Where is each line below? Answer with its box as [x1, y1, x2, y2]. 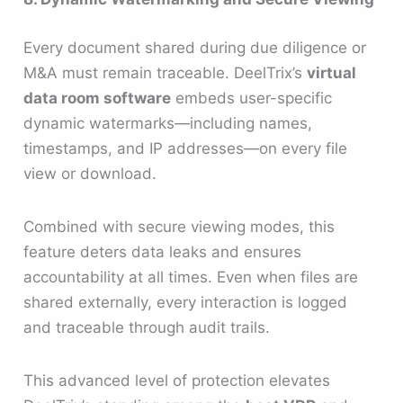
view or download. [23, 164, 157, 183]
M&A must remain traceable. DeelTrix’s [23, 63, 308, 82]
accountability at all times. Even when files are [23, 268, 359, 287]
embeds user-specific [171, 88, 333, 107]
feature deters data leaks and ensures [23, 243, 302, 262]
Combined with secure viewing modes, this [23, 218, 336, 237]
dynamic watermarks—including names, [23, 113, 313, 132]
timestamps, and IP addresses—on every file [23, 139, 348, 157]
